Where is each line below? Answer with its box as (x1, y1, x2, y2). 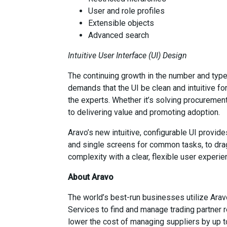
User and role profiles (88, 6, 165, 16)
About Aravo (68, 172, 114, 182)
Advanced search (88, 30, 149, 40)
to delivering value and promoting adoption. (68, 107, 220, 117)
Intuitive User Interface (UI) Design (68, 51, 187, 60)
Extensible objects (88, 18, 155, 28)
